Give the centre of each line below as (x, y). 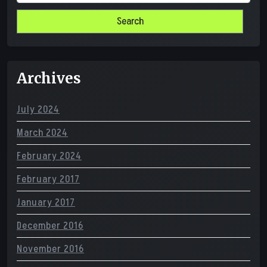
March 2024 (42, 133)
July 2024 (38, 110)
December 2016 (50, 226)
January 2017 (46, 203)
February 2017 (48, 179)
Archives (49, 78)
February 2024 (49, 156)
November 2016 (50, 249)
